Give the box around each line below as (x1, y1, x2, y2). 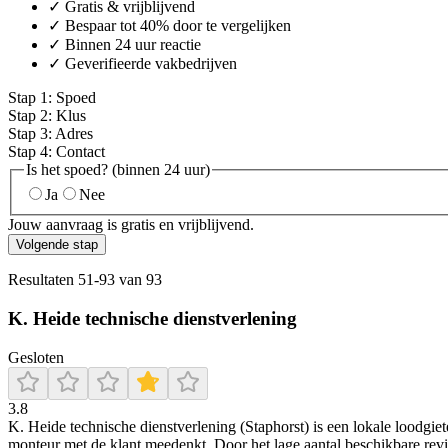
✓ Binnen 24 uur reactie (48, 35, 201, 53)
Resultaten (8, 271, 78, 289)
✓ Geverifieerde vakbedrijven (48, 54, 237, 72)
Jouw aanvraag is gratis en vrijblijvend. (8, 216, 254, 234)
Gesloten (8, 348, 64, 366)
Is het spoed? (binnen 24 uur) (26, 160, 210, 178)
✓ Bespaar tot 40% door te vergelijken (48, 16, 291, 34)
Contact (56, 142, 105, 160)
